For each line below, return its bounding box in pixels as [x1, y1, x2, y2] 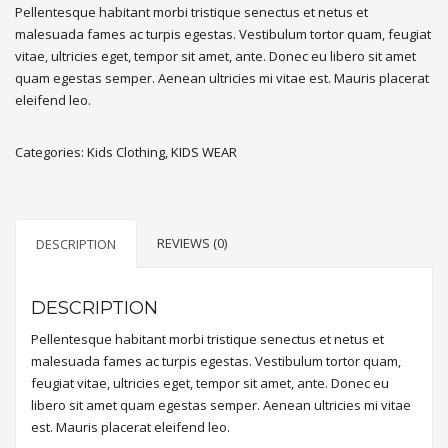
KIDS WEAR [171, 142, 237, 161]
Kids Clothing [87, 142, 165, 161]
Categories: [15, 142, 87, 161]
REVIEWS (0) [157, 233, 227, 252]
